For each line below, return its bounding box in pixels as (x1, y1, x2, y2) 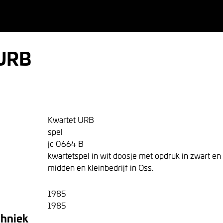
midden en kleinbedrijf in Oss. (48, 162, 153, 173)
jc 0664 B (48, 138, 84, 149)
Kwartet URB (48, 114, 94, 125)
